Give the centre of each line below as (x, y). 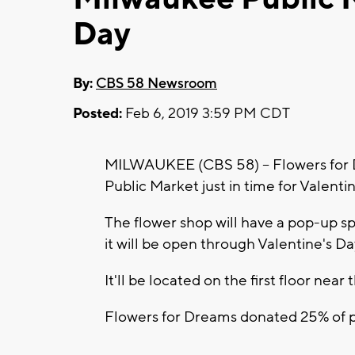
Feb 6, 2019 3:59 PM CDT (206, 113)
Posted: (97, 113)
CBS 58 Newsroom (157, 83)
